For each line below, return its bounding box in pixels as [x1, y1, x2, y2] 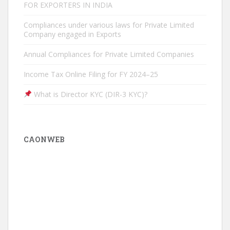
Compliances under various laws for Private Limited [24, 20, 194, 30]
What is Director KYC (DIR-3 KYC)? [31, 89, 147, 99]
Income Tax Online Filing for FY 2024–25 [24, 69, 158, 79]
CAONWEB [24, 135, 65, 144]
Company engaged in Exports [24, 29, 121, 39]
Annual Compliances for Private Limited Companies [24, 49, 194, 59]
